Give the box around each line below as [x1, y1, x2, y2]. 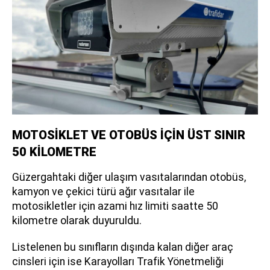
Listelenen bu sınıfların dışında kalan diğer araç [12, 241, 233, 254]
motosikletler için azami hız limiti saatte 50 [12, 200, 218, 213]
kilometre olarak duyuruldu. [12, 215, 142, 227]
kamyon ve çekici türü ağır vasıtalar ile [12, 186, 195, 198]
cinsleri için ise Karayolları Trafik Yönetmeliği [12, 256, 224, 268]
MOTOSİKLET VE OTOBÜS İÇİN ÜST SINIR [12, 128, 245, 143]
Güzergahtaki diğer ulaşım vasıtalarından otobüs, [12, 171, 246, 184]
